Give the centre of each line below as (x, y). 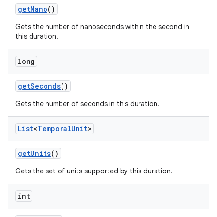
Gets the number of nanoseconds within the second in (102, 27)
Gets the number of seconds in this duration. (87, 104)
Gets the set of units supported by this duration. (94, 171)
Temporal (54, 129)
